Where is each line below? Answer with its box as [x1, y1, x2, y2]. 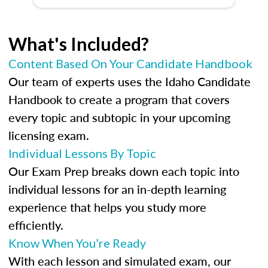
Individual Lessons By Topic [8, 146, 156, 160]
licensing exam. [8, 127, 89, 144]
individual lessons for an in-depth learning [8, 181, 226, 197]
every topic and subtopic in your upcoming [8, 109, 230, 126]
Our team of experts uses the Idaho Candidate [8, 73, 251, 90]
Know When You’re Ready [8, 236, 146, 250]
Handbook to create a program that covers [8, 91, 230, 108]
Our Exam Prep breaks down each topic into [8, 163, 239, 179]
